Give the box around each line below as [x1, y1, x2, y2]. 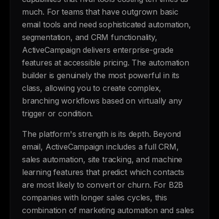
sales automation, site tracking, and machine [22, 154, 183, 164]
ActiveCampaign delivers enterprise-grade [22, 45, 174, 55]
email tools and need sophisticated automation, [22, 20, 191, 29]
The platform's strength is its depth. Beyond [22, 129, 181, 139]
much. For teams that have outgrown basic [22, 7, 178, 17]
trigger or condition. [22, 109, 93, 118]
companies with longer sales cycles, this [22, 193, 167, 202]
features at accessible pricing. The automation [22, 58, 189, 67]
